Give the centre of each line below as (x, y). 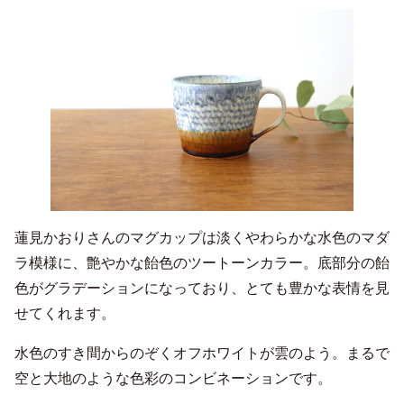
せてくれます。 (65, 313)
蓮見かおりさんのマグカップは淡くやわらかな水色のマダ (202, 237)
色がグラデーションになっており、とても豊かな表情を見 (202, 288)
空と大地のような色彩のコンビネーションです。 (173, 378)
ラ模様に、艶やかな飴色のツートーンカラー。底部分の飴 (202, 262)
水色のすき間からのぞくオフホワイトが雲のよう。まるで (202, 353)
